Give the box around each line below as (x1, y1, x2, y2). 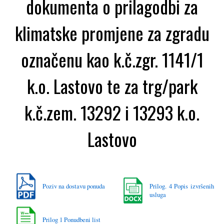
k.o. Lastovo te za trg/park (26, 72, 197, 99)
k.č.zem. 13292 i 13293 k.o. (24, 98, 199, 125)
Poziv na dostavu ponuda (42, 181, 105, 190)
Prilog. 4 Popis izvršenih (149, 181, 214, 190)
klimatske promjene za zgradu (14, 19, 209, 46)
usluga (149, 189, 166, 199)
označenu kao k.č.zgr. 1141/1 (20, 45, 203, 72)
